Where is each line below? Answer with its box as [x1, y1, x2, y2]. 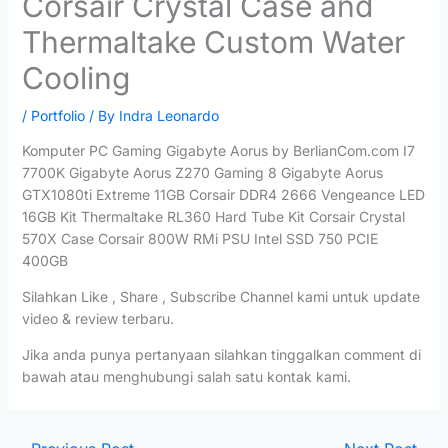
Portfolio [30, 107, 85, 125]
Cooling [21, 60, 130, 97]
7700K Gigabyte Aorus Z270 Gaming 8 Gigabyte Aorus [21, 164, 383, 182]
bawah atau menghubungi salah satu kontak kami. [21, 368, 351, 386]
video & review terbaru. [21, 310, 174, 328]
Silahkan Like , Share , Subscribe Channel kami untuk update [21, 288, 420, 306]
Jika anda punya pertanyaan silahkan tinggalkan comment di [21, 346, 421, 364]
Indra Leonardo [118, 107, 219, 125]
